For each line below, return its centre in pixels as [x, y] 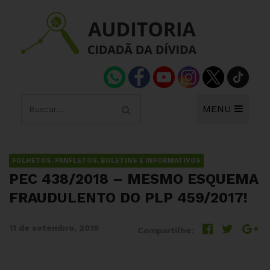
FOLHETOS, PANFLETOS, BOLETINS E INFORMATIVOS [106, 161]
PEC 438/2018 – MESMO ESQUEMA [133, 179]
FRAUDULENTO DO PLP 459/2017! [128, 198]
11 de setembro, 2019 [54, 228]
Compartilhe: [165, 230]
